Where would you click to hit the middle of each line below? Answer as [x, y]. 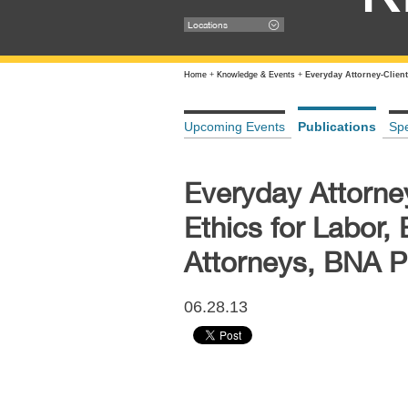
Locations [207, 25]
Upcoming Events [235, 127]
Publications [337, 127]
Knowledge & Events [256, 75]
